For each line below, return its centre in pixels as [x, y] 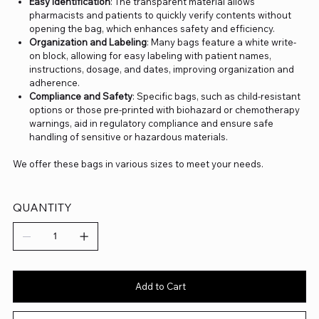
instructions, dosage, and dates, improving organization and [162, 69]
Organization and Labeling [88, 42]
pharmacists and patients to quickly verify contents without [161, 15]
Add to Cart [160, 286]
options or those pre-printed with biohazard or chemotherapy [165, 109]
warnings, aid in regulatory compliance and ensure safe [152, 123]
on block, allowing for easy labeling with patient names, [151, 55]
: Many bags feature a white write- [222, 42]
